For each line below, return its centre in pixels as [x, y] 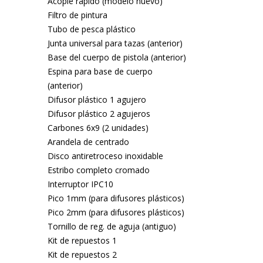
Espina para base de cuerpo [100, 71]
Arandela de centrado [88, 142]
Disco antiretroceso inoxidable [105, 156]
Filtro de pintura [77, 15]
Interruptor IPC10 [80, 184]
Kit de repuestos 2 [82, 254]
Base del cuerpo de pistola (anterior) [117, 57]
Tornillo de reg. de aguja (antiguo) [112, 226]
